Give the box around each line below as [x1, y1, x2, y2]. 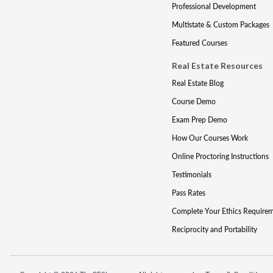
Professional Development [171, 1, 256, 12]
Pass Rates [171, 188, 205, 198]
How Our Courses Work [171, 133, 248, 143]
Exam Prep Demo [171, 115, 227, 125]
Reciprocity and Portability [171, 224, 257, 235]
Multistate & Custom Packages [171, 19, 269, 30]
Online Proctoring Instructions [171, 151, 269, 161]
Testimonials [171, 169, 211, 180]
